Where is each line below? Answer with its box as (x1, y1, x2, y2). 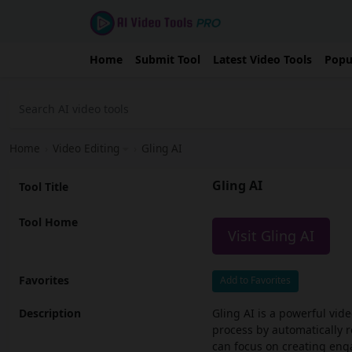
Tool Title (19, 179, 68, 195)
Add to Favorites (220, 273, 291, 288)
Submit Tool (135, 52, 200, 68)
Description (19, 306, 81, 321)
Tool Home (19, 214, 78, 230)
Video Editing (53, 141, 119, 156)
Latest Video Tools (213, 52, 312, 68)
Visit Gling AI (228, 226, 314, 246)
